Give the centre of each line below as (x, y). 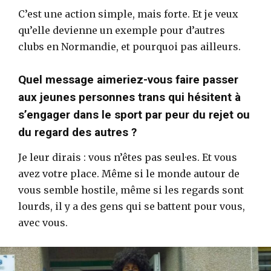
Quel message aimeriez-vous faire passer (128, 79)
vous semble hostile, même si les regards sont (131, 190)
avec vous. (43, 222)
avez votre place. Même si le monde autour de (129, 173)
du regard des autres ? (77, 132)
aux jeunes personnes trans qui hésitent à (129, 97)
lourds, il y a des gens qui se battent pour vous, (132, 206)
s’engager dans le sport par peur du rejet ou (134, 114)
